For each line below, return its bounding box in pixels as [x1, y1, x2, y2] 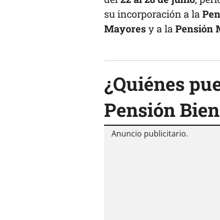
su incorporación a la [104, 7, 202, 21]
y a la [146, 22, 175, 35]
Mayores [104, 22, 146, 35]
